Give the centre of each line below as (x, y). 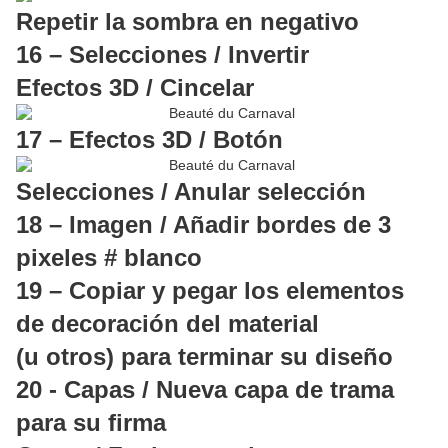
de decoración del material (167, 324)
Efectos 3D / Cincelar (135, 88)
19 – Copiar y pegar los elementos (210, 291)
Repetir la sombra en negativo (187, 22)
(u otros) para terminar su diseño (204, 357)
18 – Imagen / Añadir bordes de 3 (203, 225)
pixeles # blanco (109, 258)
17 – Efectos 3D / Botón (149, 140)
